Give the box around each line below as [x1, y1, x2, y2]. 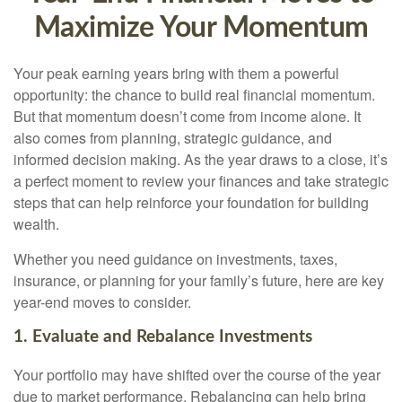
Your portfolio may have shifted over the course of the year [13, 363, 380, 385]
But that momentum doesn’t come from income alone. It [13, 106, 361, 127]
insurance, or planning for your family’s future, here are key [13, 270, 384, 291]
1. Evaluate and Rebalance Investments [13, 328, 312, 345]
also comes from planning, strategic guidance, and [13, 127, 332, 148]
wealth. [13, 214, 59, 234]
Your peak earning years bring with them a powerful [13, 63, 339, 83]
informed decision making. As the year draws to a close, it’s [13, 149, 388, 170]
